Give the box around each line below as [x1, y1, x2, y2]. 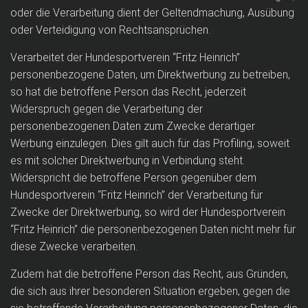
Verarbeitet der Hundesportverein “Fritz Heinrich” [10, 51, 240, 64]
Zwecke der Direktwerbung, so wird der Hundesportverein [10, 206, 285, 219]
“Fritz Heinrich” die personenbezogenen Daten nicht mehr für [10, 223, 296, 236]
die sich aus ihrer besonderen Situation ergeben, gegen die [10, 285, 290, 298]
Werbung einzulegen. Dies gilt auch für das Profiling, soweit [10, 137, 289, 150]
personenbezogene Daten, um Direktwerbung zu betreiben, [10, 68, 290, 81]
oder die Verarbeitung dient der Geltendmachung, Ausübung [10, 6, 294, 19]
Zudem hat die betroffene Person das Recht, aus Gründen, [10, 267, 288, 280]
